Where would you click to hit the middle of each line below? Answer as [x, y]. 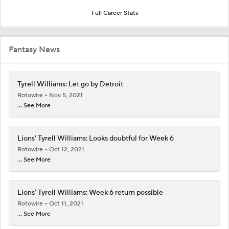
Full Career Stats [114, 13]
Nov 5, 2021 [66, 95]
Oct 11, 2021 [66, 203]
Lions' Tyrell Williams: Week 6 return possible [90, 192]
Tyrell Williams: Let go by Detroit [70, 84]
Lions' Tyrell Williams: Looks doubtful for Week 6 [96, 138]
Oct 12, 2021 [67, 149]
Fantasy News [34, 49]
